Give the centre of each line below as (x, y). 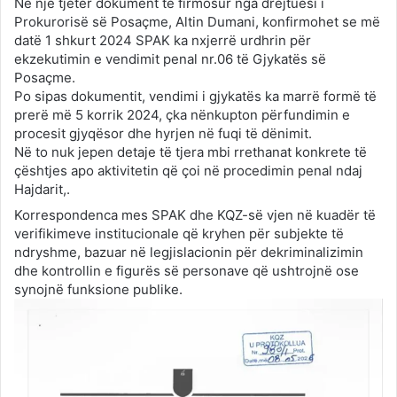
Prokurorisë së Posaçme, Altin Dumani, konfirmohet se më (197, 22)
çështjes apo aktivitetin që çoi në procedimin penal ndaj (188, 171)
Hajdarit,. (42, 190)
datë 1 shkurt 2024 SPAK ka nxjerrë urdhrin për (163, 41)
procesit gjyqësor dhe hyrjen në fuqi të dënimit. (163, 134)
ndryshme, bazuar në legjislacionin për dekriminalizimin (189, 253)
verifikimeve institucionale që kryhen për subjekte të (179, 234)
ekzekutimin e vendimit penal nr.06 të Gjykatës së (170, 59)
